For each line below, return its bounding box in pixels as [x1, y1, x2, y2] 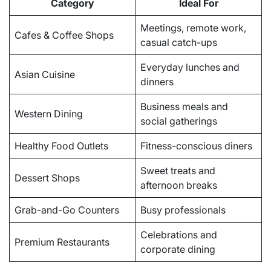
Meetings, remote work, [140, 22, 246, 34]
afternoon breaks [140, 179, 217, 192]
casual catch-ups [140, 36, 217, 49]
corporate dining [140, 243, 215, 256]
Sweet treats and [140, 165, 215, 177]
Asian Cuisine [15, 68, 75, 81]
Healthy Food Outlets [15, 140, 108, 152]
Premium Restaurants [15, 236, 109, 249]
